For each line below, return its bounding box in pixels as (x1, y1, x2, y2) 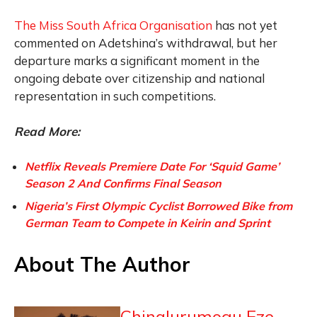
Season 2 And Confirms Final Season (25, 176, 221, 191)
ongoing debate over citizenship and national (14, 71, 265, 86)
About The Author (14, 252, 190, 277)
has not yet (212, 18, 277, 33)
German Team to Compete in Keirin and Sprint (25, 216, 270, 231)
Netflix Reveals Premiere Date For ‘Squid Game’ (25, 159, 279, 174)
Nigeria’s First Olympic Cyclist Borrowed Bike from (25, 199, 292, 214)
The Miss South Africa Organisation (14, 18, 212, 33)
